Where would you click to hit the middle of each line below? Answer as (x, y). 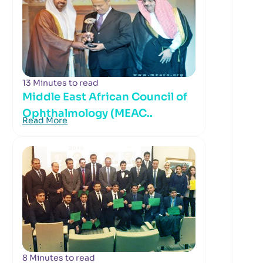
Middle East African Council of (105, 97)
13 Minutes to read (60, 83)
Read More (45, 120)
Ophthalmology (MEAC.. (87, 113)
